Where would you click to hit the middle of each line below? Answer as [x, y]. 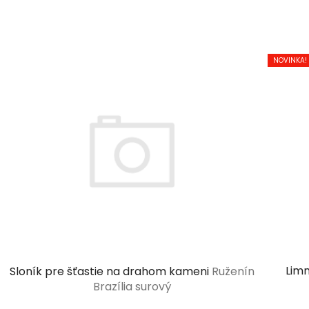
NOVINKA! [290, 60]
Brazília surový [132, 286]
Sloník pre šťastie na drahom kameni [110, 271]
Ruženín [233, 271]
